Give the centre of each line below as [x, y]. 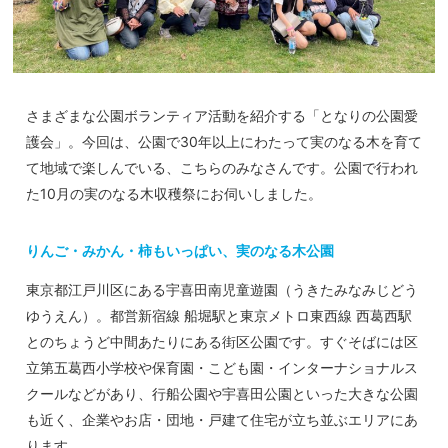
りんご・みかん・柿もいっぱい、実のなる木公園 [180, 251]
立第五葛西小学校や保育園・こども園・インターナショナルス [222, 367]
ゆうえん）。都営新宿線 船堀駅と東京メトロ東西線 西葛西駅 [219, 315]
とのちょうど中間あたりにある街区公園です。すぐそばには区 [222, 341]
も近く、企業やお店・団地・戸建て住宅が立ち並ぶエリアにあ [222, 419]
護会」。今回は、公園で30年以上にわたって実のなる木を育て [224, 142]
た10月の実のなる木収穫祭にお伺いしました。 [174, 194]
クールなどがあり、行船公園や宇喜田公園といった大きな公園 [222, 393]
